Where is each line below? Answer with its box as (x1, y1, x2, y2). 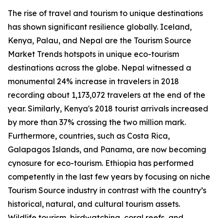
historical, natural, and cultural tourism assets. (8, 199, 180, 209)
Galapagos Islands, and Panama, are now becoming (8, 145, 206, 155)
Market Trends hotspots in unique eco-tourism (8, 49, 179, 59)
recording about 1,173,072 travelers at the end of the (8, 90, 205, 100)
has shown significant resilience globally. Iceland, (8, 22, 192, 32)
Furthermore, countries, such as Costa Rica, (8, 131, 170, 141)
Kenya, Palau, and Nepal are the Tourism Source (8, 36, 191, 46)
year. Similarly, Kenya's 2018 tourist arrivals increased (8, 104, 208, 114)
